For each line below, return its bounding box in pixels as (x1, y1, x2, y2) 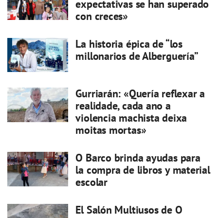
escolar (75, 175, 108, 189)
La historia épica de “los (75, 37, 182, 51)
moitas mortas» (75, 123, 146, 137)
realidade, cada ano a (75, 99, 171, 113)
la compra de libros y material (75, 163, 210, 177)
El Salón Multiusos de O (75, 203, 182, 217)
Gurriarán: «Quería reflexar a (75, 87, 205, 101)
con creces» (75, 9, 128, 23)
